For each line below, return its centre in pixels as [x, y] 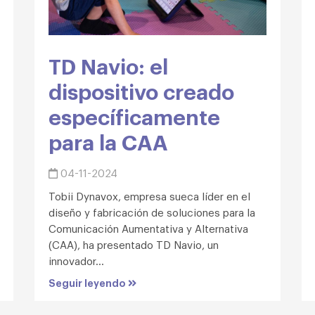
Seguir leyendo [88, 282]
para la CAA [108, 141]
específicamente [134, 115]
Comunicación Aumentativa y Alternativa [148, 227]
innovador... [76, 260]
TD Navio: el [108, 65]
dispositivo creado [141, 90]
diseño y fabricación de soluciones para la [152, 211]
